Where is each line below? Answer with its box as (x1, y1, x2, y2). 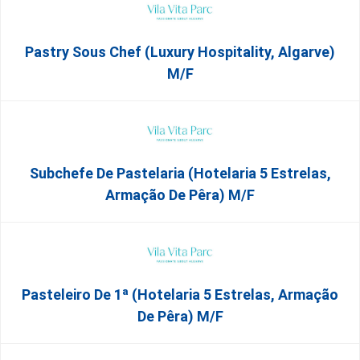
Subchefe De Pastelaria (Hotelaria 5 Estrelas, (29, 165, 331, 182)
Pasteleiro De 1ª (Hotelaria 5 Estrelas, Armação (22, 286, 338, 303)
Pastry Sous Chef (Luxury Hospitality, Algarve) (25, 43, 335, 60)
